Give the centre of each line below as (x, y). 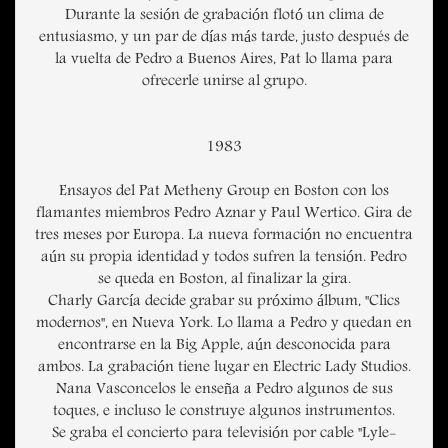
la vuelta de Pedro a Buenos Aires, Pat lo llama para (224, 60)
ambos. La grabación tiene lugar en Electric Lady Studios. (224, 368)
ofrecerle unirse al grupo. (224, 82)
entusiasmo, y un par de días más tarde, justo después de (224, 38)
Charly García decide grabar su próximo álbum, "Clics (224, 302)
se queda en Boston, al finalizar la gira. (224, 280)
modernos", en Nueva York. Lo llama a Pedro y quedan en (224, 324)
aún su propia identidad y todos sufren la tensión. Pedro (224, 258)
